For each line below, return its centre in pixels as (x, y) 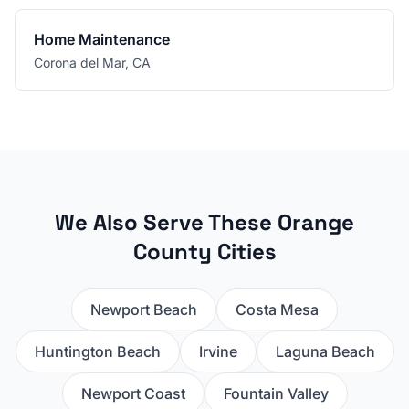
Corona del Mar (79, 63)
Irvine (218, 351)
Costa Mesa (277, 309)
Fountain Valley (276, 393)
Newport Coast (133, 393)
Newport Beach (144, 309)
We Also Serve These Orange (204, 222)
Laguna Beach (325, 351)
